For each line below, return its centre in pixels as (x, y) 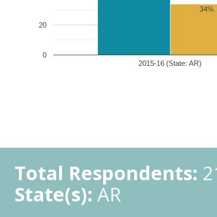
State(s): (54, 194)
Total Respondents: (106, 173)
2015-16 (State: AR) (170, 63)
